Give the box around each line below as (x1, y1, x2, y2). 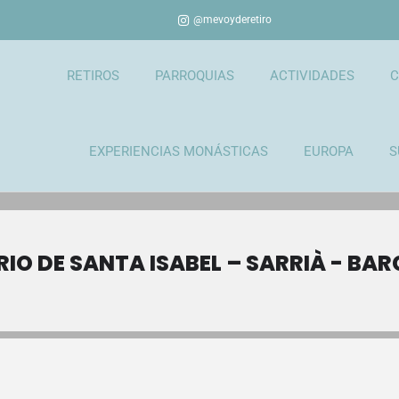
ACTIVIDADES (269, 68, 354, 84)
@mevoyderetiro (192, 13, 272, 26)
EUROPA (303, 143, 354, 159)
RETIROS (66, 68, 119, 84)
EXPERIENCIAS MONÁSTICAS (88, 143, 268, 159)
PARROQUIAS (154, 68, 234, 84)
